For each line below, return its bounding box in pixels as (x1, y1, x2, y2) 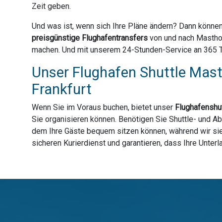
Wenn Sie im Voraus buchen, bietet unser (32, 103, 175, 112)
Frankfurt (32, 81, 92, 98)
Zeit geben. (32, 1, 71, 11)
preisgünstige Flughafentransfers (32, 33, 148, 43)
